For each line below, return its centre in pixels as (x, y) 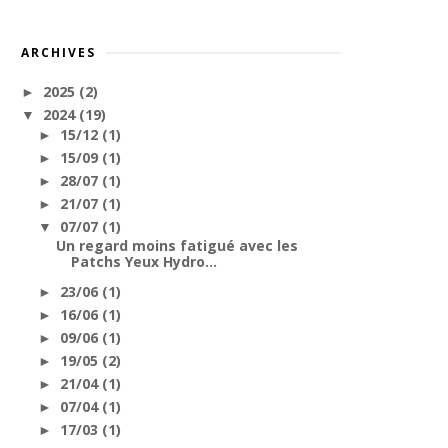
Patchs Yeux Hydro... (143, 261)
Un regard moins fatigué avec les (176, 245)
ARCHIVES (58, 52)
